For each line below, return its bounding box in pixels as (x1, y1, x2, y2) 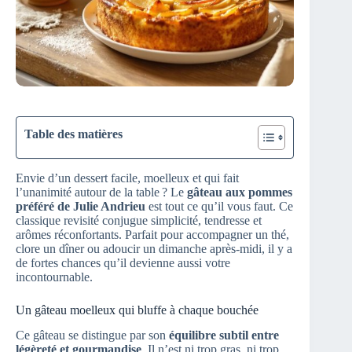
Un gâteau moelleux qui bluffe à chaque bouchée (16, 302, 258, 317)
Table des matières (24, 126, 123, 141)
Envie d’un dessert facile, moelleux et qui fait (16, 170, 239, 185)
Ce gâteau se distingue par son (16, 328, 169, 343)
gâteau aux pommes (187, 185, 292, 199)
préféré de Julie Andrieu (16, 199, 145, 213)
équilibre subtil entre (169, 328, 279, 343)
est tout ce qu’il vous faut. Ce (145, 199, 293, 213)
